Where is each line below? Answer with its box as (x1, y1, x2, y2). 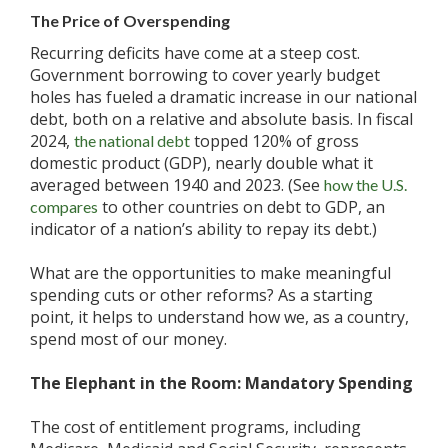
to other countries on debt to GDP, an (102, 196, 385, 218)
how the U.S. (324, 175, 407, 194)
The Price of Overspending (30, 11, 233, 30)
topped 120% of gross (194, 130, 359, 152)
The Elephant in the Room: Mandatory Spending (30, 372, 413, 394)
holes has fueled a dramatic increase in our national (30, 86, 417, 108)
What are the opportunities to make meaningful (30, 262, 391, 284)
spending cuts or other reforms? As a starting (30, 284, 373, 306)
